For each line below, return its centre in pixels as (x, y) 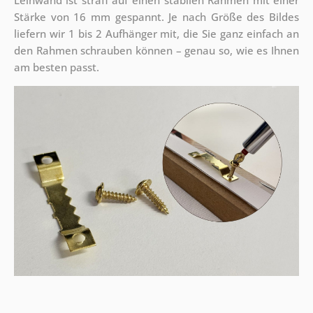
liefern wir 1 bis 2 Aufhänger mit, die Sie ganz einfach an (156, 34)
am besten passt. (56, 67)
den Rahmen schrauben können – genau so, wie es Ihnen (156, 51)
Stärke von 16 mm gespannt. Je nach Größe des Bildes (156, 17)
